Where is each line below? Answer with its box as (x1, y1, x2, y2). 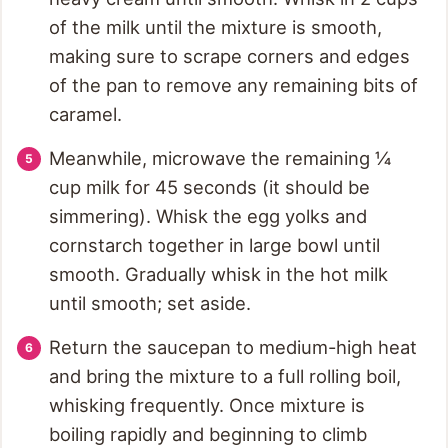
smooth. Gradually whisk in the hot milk (49, 263, 388, 286)
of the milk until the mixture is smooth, (49, 16, 382, 39)
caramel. (49, 103, 122, 126)
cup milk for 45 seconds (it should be (49, 176, 370, 199)
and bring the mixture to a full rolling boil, (49, 365, 401, 388)
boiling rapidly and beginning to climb (49, 423, 367, 446)
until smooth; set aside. (49, 292, 251, 315)
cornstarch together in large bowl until (49, 234, 380, 257)
